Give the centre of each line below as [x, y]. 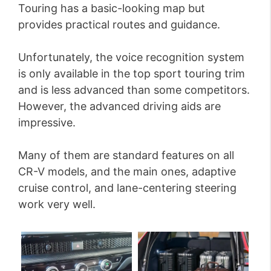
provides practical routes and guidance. [119, 25]
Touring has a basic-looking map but [112, 8]
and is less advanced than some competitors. [134, 90]
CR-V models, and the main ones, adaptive [127, 172]
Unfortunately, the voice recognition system [131, 57]
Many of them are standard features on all [126, 155]
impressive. [47, 123]
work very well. [57, 204]
